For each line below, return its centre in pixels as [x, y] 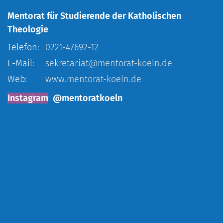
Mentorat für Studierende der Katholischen [94, 16]
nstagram [29, 98]
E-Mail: [21, 63]
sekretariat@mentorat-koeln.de [109, 63]
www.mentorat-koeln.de [93, 79]
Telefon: [23, 47]
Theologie [28, 29]
